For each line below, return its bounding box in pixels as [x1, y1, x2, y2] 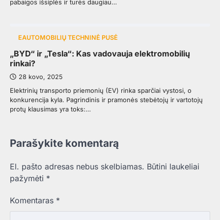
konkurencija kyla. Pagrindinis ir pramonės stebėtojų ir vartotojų [10, 95, 203, 104]
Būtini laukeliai [147, 161, 199, 171]
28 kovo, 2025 [19, 73, 62, 81]
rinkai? [10, 58, 35, 68]
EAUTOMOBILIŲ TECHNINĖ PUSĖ [18, 33, 118, 41]
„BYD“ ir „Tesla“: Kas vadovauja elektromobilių [10, 48, 190, 58]
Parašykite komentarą [10, 137, 119, 149]
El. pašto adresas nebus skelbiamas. [10, 161, 144, 171]
